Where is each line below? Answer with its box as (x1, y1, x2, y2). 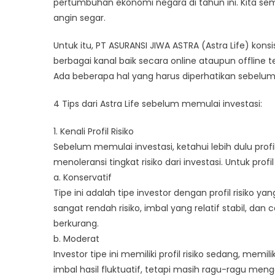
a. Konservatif (53, 171, 112, 184)
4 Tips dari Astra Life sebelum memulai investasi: (53, 97, 262, 110)
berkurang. (53, 217, 99, 230)
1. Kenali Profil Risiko (53, 125, 134, 137)
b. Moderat (53, 232, 99, 245)
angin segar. (53, 11, 106, 24)
